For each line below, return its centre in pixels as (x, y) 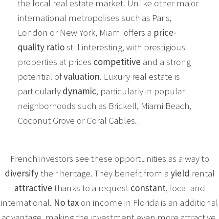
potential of (40, 77)
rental (202, 173)
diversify (22, 173)
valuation (81, 77)
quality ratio (41, 47)
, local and (185, 187)
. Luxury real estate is (140, 77)
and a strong (165, 62)
